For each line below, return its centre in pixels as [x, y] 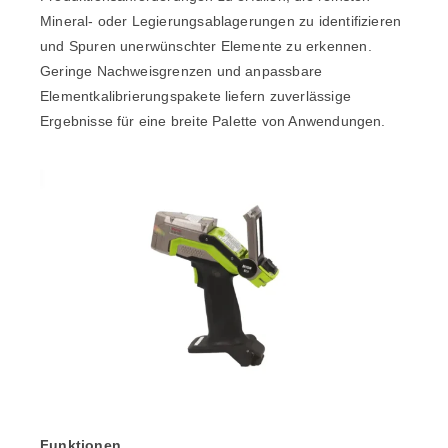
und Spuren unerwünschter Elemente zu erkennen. [206, 45]
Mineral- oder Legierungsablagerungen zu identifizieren [221, 20]
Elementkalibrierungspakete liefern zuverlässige [195, 95]
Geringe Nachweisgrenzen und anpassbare [181, 70]
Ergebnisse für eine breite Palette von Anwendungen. [213, 120]
